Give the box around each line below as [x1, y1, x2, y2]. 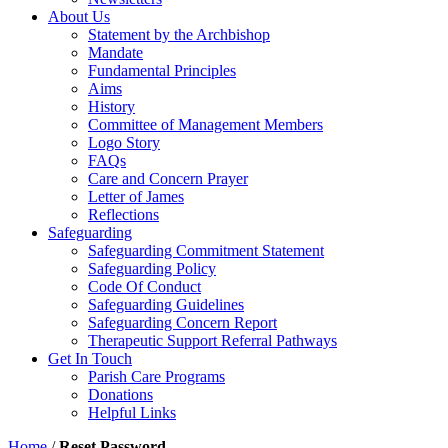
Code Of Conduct [88, 278, 201, 295]
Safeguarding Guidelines [88, 296, 244, 313]
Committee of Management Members [88, 116, 323, 133]
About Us [48, 8, 110, 25]
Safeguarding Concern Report [88, 314, 277, 331]
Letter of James [88, 188, 184, 205]
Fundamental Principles [88, 62, 236, 79]
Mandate [88, 44, 143, 61]
